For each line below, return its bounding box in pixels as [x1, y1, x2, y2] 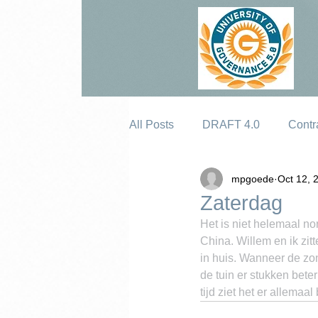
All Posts [129, 119, 174, 131]
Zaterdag [200, 192, 283, 214]
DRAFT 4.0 [202, 119, 260, 131]
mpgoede [231, 172, 274, 185]
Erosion [158, 175, 197, 187]
